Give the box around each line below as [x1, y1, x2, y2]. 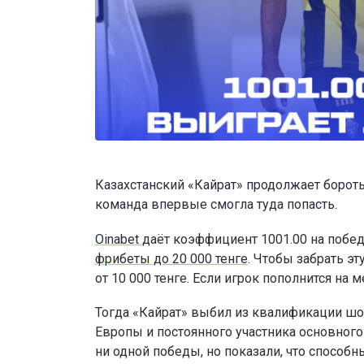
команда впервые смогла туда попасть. [95, 197, 337, 213]
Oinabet [95, 231, 142, 247]
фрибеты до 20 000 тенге [95, 250, 248, 266]
